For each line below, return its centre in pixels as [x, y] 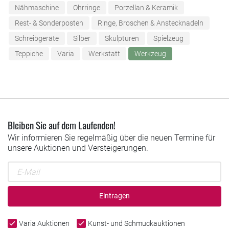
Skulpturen [122, 39]
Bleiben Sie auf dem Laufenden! [62, 125]
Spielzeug [168, 39]
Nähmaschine [37, 8]
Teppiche [29, 54]
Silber [82, 39]
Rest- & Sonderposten [49, 23]
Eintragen [114, 196]
